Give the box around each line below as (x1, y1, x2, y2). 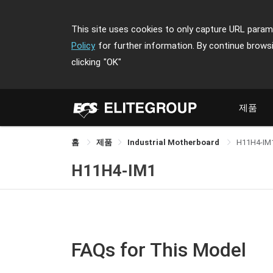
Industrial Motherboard (127, 138, 221, 147)
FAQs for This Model (71, 238, 246, 261)
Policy (71, 40, 95, 51)
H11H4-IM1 (71, 161, 156, 180)
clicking (71, 57, 101, 68)
